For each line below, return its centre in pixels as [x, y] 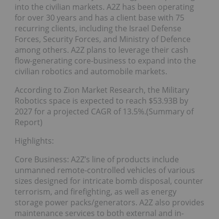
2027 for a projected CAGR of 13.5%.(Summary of [104, 111]
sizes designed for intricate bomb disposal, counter [109, 181]
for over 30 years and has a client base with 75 [99, 17]
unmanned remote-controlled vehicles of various [105, 170]
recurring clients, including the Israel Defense [98, 28]
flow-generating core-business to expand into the [105, 60]
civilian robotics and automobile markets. [91, 71]
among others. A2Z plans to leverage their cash [101, 50]
